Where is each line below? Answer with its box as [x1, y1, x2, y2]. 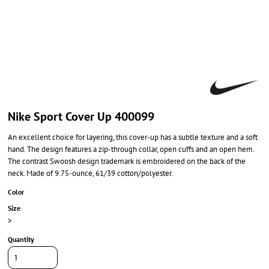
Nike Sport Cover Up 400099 [8, 109, 154, 124]
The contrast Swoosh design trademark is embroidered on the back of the [8, 156, 246, 166]
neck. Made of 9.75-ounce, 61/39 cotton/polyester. [8, 168, 173, 178]
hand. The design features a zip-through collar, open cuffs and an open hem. [8, 144, 254, 154]
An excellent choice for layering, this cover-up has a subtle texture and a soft [8, 132, 258, 142]
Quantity [8, 235, 34, 244]
